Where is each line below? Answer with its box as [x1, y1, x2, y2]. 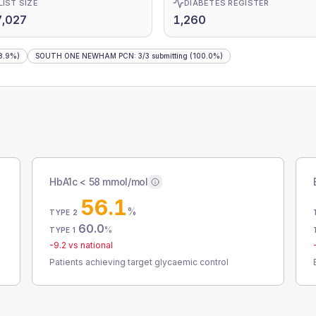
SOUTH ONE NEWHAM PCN [35, 51, 134, 60]
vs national [66, 240, 114, 250]
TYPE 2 [49, 208, 78, 217]
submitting [150, 51, 188, 60]
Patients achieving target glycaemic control [49, 257, 229, 267]
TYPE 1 [49, 226, 75, 234]
